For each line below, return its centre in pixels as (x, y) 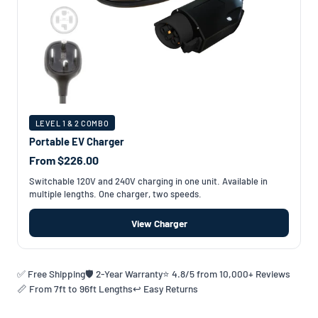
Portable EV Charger (77, 142)
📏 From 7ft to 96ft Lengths (75, 289)
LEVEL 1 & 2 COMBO (72, 123)
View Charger (159, 223)
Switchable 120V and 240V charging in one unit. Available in (148, 181)
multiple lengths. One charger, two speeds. (115, 194)
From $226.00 (64, 160)
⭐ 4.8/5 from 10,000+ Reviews (226, 274)
